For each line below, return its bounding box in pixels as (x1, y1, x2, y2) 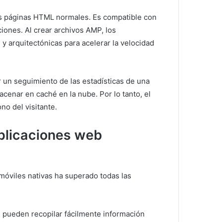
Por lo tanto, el (100, 89, 151, 99)
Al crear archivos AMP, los (25, 25, 116, 35)
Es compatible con (93, 12, 157, 22)
